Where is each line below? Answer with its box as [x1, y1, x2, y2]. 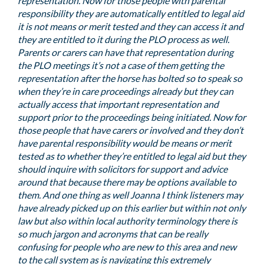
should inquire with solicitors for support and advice [18, 163, 227, 174]
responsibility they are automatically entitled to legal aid [18, 8, 244, 19]
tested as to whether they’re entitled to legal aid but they [18, 150, 246, 161]
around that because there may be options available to [18, 176, 236, 187]
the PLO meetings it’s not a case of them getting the [18, 60, 224, 71]
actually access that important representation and [18, 98, 219, 110]
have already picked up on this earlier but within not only [18, 202, 246, 213]
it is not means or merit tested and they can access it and [18, 21, 243, 32]
